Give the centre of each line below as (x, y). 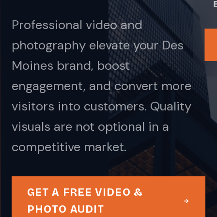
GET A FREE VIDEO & (85, 192)
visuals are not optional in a (90, 126)
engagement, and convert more (101, 86)
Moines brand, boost (71, 65)
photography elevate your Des (98, 45)
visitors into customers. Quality (101, 106)
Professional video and (77, 25)
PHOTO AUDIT (66, 209)
